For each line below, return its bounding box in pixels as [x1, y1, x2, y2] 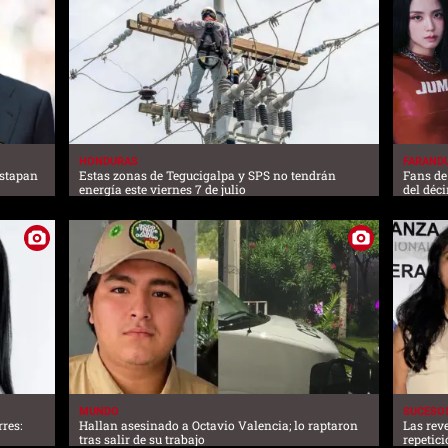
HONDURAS [78, 154, 138, 168]
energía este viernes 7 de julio [78, 180, 246, 197]
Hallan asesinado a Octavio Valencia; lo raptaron [78, 417, 358, 434]
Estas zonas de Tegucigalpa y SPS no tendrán [78, 166, 336, 183]
